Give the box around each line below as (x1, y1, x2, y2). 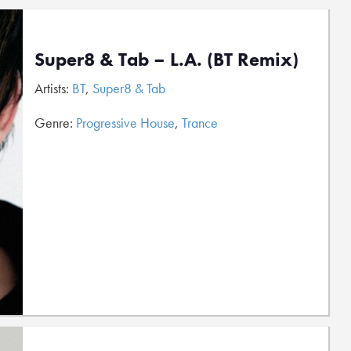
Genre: (34, 114, 76, 132)
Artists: (34, 79, 72, 97)
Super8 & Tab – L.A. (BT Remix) (34, 47, 299, 71)
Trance (182, 114, 218, 132)
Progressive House (76, 114, 175, 132)
